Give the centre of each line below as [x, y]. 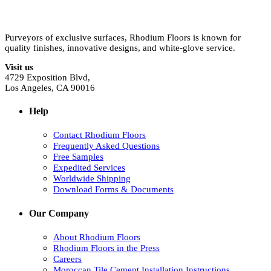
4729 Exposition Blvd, [47, 77]
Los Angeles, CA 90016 [50, 87]
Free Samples [78, 157]
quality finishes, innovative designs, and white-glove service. [120, 47]
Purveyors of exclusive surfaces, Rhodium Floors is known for [123, 37]
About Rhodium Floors [97, 237]
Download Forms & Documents [113, 190]
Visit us [19, 67]
